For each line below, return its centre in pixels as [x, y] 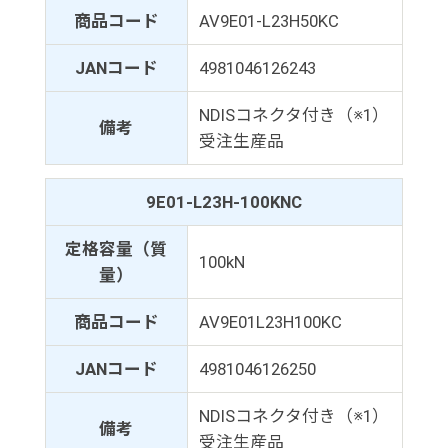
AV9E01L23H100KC [270, 321]
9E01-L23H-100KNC [223, 201]
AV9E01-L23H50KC [268, 21]
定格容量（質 [116, 248]
